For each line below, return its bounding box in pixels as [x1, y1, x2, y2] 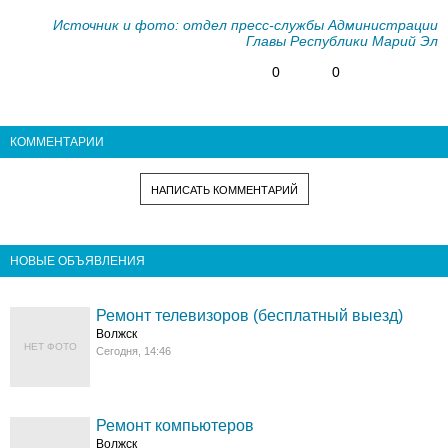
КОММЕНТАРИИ [10, 135, 104, 150]
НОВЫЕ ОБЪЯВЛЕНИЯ [10, 254, 145, 269]
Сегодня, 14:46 [96, 345, 172, 358]
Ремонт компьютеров [96, 417, 255, 435]
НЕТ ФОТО [23, 341, 77, 353]
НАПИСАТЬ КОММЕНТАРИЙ [150, 184, 298, 197]
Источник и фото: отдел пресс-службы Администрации [53, 17, 438, 34]
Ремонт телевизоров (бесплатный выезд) [96, 307, 404, 325]
